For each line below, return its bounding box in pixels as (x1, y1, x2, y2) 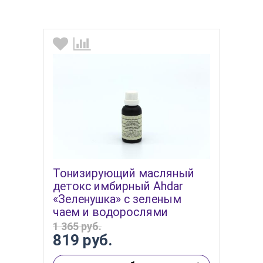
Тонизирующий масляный (53, 166, 194, 180)
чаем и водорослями (53, 205, 168, 219)
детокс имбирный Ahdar (53, 179, 183, 193)
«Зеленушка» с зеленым (53, 192, 181, 206)
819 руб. (53, 231, 112, 249)
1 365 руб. (53, 220, 102, 232)
